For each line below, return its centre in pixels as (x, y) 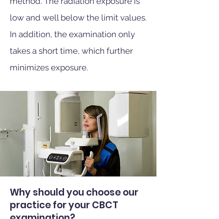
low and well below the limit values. (78, 18)
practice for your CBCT (64, 205)
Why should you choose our (74, 192)
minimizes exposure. (49, 67)
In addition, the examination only (72, 34)
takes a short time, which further (71, 51)
